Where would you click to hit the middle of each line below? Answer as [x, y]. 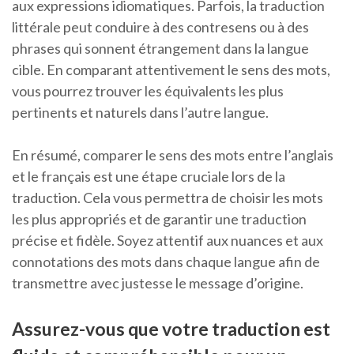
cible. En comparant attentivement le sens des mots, [171, 70]
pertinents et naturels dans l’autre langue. [140, 113]
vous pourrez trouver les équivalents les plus [148, 91]
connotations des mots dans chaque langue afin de [166, 262]
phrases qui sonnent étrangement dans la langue [160, 49]
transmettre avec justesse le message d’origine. [158, 283]
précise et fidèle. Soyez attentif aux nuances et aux [168, 241]
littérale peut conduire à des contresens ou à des [160, 27]
